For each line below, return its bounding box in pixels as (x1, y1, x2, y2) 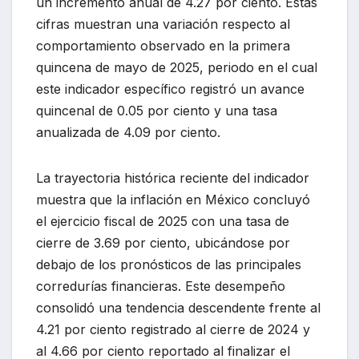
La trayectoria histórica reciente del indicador (36, 170, 309, 187)
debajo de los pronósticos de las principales (36, 256, 301, 273)
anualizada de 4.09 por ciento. (36, 124, 220, 141)
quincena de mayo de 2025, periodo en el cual (36, 59, 317, 76)
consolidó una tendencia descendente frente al (36, 300, 321, 317)
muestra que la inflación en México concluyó (36, 192, 310, 208)
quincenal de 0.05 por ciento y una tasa (36, 103, 277, 119)
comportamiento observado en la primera (36, 38, 290, 54)
